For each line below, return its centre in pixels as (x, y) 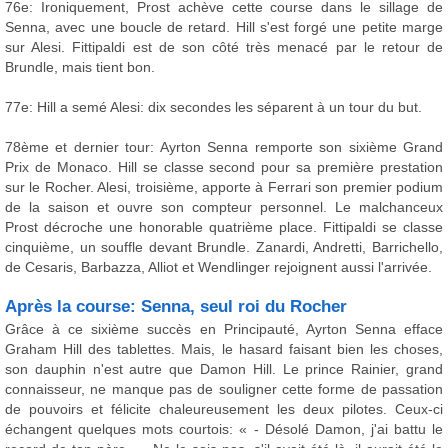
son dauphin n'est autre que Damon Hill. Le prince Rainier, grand (224, 369)
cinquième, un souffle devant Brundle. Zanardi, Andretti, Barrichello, (224, 247)
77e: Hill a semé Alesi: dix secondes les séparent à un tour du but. (213, 107)
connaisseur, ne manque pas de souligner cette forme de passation (224, 389)
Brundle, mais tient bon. (80, 67)
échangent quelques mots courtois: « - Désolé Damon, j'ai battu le (224, 429)
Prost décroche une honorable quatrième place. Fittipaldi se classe (224, 227)
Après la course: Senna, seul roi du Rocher (176, 307)
